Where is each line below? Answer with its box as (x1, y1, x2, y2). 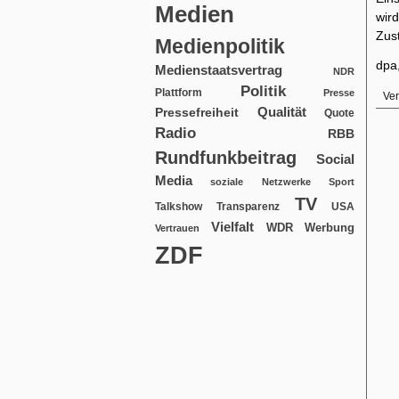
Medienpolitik (155, 35, 285, 58)
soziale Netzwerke (210, 176, 311, 187)
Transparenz (216, 201, 281, 212)
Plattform (155, 86, 202, 98)
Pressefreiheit (155, 106, 239, 119)
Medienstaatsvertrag (155, 63, 282, 77)
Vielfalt (211, 220, 255, 234)
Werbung (305, 221, 355, 234)
